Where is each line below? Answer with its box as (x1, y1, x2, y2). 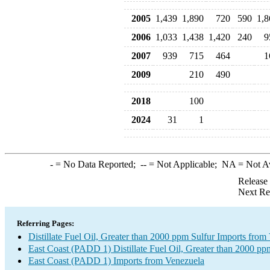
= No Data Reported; (52, 159, 140, 169)
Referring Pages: (17, 219, 74, 228)
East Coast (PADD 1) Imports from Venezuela (28, 256, 204, 266)
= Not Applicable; (146, 159, 222, 169)
